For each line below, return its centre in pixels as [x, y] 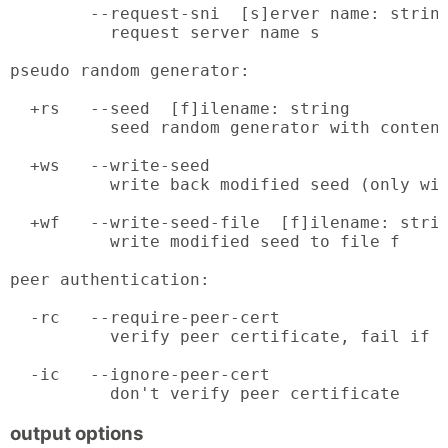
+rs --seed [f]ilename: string [180, 109]
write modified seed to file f [205, 242]
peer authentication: [110, 280]
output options [77, 434]
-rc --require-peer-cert [145, 318]
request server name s [165, 33]
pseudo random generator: [130, 71]
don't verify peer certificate [205, 394]
